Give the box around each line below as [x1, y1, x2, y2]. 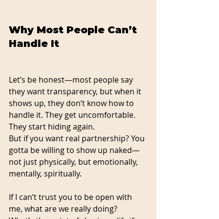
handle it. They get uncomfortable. [9, 109, 137, 120]
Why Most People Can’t [9, 23, 140, 36]
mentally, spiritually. [9, 168, 82, 179]
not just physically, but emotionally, [9, 156, 140, 167]
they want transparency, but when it [9, 86, 143, 97]
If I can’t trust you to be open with [9, 191, 134, 202]
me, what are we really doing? [9, 203, 117, 214]
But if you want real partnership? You [9, 132, 147, 144]
